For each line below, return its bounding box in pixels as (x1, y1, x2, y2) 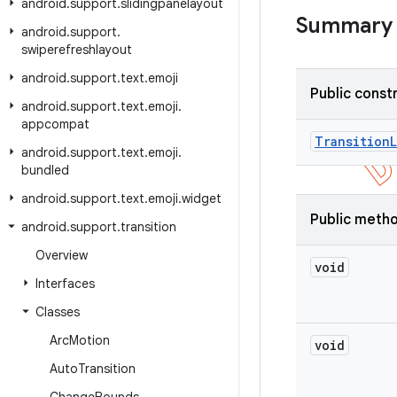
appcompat (21, 116, 90, 132)
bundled (21, 162, 69, 178)
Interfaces (35, 276, 95, 292)
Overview (35, 247, 88, 263)
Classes (35, 304, 80, 320)
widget (182, 191, 222, 206)
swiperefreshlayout (21, 42, 132, 58)
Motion (69, 332, 110, 348)
